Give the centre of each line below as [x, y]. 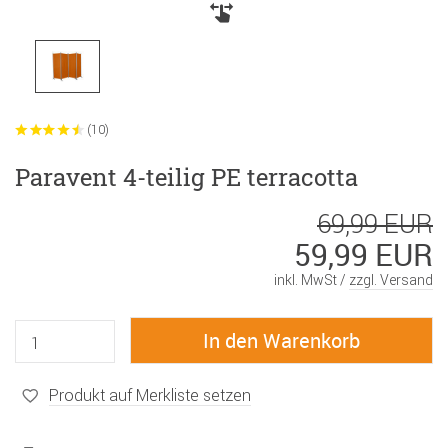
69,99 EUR [375, 224]
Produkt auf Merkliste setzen [150, 394]
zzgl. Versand [391, 280]
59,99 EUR [363, 255]
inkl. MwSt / [311, 280]
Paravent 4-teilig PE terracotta [186, 177]
